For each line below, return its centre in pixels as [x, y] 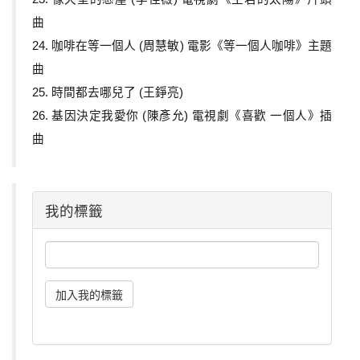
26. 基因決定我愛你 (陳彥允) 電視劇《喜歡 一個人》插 [182, 116]
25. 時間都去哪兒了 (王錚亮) [109, 93]
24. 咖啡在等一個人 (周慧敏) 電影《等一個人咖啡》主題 [182, 46]
